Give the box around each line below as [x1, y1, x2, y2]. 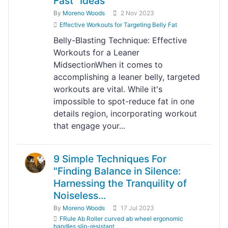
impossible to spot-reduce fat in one [53, 96, 194, 106]
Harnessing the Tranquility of [53, 177, 187, 189]
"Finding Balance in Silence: [53, 165, 181, 177]
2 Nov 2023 [121, 9, 154, 17]
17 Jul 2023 [121, 204, 154, 212]
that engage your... [53, 121, 125, 131]
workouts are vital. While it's [53, 84, 162, 94]
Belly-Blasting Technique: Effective [53, 35, 187, 45]
